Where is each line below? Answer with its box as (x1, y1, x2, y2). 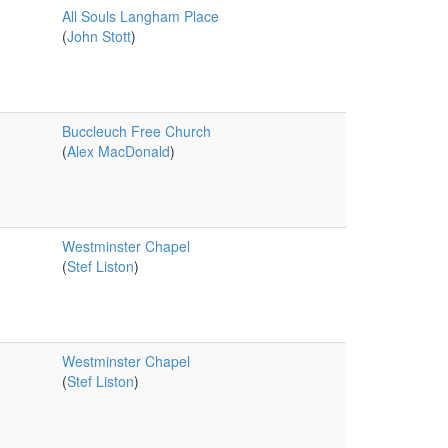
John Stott (66, 26, 131, 46)
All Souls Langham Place (61, 6, 219, 26)
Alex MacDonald (66, 141, 170, 161)
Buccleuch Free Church (61, 121, 211, 141)
